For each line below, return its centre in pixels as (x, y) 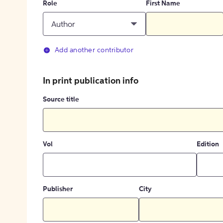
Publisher (58, 189)
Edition (208, 145)
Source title (61, 100)
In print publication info (91, 81)
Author (63, 25)
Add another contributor (94, 51)
